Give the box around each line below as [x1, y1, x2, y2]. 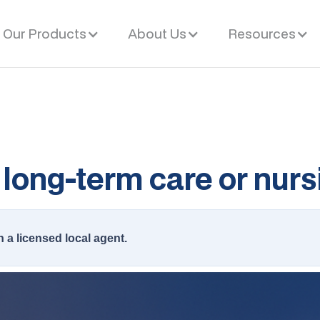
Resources [227, 24, 296, 42]
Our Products [2, 24, 86, 42]
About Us [127, 24, 186, 42]
